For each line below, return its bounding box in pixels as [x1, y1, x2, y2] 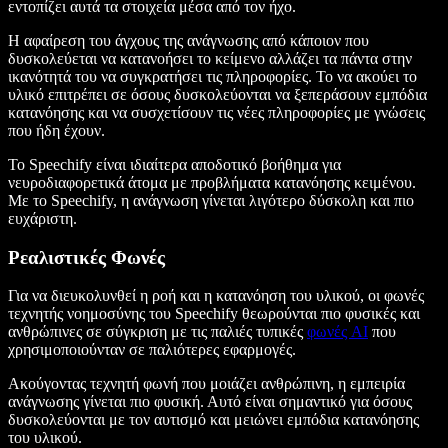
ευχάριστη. [8, 209, 81, 227]
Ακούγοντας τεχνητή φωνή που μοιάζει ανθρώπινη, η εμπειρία [8, 375, 405, 393]
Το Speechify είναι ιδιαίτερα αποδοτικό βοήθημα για [8, 155, 341, 173]
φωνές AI [307, 323, 368, 341]
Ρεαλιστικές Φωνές [8, 246, 165, 268]
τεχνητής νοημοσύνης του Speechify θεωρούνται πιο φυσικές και [8, 305, 420, 323]
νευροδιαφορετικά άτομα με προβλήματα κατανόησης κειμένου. [8, 173, 416, 191]
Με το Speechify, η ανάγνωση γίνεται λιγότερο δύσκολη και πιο [8, 191, 414, 209]
